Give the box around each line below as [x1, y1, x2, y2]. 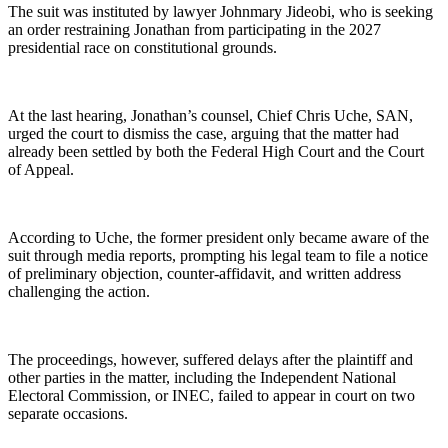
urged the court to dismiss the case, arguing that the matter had [8, 125, 399, 143]
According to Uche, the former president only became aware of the [8, 229, 429, 247]
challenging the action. [8, 283, 150, 301]
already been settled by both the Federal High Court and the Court [8, 143, 424, 161]
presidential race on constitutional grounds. [8, 39, 277, 57]
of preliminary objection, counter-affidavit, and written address [8, 265, 401, 283]
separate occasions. [8, 405, 128, 423]
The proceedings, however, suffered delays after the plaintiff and [8, 351, 413, 369]
